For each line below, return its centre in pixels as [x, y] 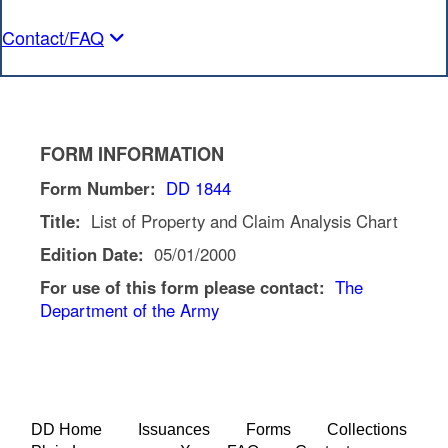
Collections [367, 429]
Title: [63, 220]
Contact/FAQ [53, 37]
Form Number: [103, 187]
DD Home [66, 429]
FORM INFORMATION [132, 153]
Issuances [174, 429]
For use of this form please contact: [187, 286]
